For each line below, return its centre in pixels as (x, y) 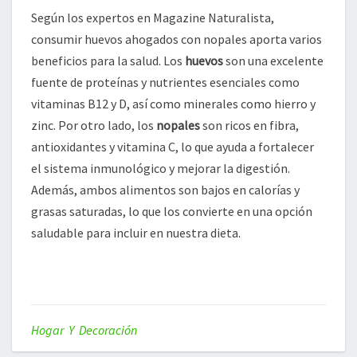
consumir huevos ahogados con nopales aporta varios (177, 39)
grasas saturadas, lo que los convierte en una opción (172, 211)
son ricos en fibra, (249, 125)
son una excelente (273, 60)
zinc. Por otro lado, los (94, 125)
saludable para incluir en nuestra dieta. (136, 232)
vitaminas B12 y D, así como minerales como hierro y (173, 103)
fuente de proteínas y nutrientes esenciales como (165, 82)
